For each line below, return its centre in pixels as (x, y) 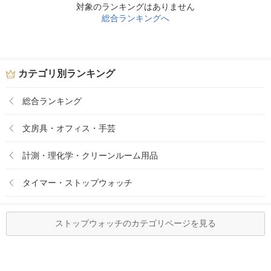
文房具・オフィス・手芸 (69, 128)
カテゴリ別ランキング (67, 73)
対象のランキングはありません (135, 7)
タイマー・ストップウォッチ (77, 182)
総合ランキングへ (135, 18)
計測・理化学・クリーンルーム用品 (90, 155)
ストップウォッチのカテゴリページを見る (135, 223)
